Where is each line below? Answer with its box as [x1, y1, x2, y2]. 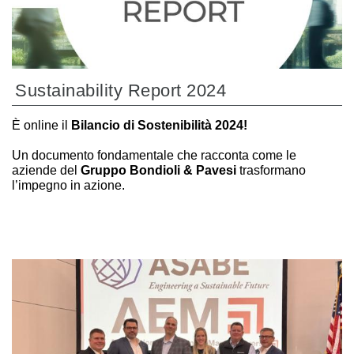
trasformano [236, 164, 306, 178]
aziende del [12, 164, 81, 178]
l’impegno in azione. [12, 179, 125, 193]
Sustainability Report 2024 [15, 81, 226, 101]
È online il [12, 119, 71, 133]
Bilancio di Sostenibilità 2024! [71, 119, 247, 133]
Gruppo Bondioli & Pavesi [81, 164, 236, 178]
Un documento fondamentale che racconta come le [12, 149, 296, 163]
